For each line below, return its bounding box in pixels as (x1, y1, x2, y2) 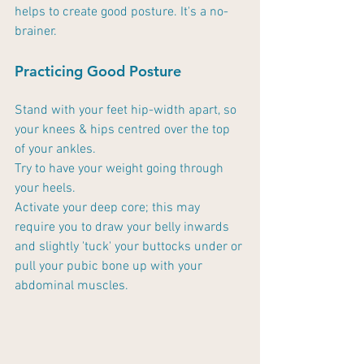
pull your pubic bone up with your (15, 258, 206, 275)
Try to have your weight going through (15, 161, 227, 178)
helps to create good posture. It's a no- (15, 4, 228, 21)
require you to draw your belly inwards (15, 219, 232, 236)
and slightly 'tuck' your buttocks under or (15, 239, 245, 256)
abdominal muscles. (15, 278, 132, 295)
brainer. (15, 24, 57, 41)
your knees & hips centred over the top (15, 122, 233, 139)
